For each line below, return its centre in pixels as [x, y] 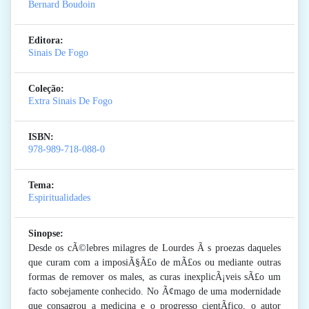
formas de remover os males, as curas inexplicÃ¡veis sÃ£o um [154, 277]
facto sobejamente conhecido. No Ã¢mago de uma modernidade [154, 292]
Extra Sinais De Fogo [70, 101]
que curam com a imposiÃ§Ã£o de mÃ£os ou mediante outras [154, 263]
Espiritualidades [59, 198]
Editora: [46, 41]
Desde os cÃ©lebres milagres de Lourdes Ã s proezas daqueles [154, 248]
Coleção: [46, 89]
